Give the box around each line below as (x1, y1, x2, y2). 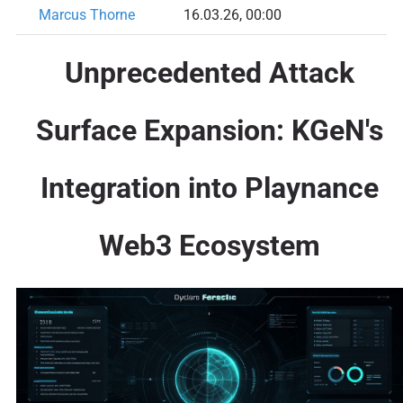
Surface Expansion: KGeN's (35, 112, 383, 148)
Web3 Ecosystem (98, 228, 320, 263)
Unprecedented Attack (64, 55, 354, 90)
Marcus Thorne (38, 6, 135, 24)
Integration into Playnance (40, 170, 379, 205)
